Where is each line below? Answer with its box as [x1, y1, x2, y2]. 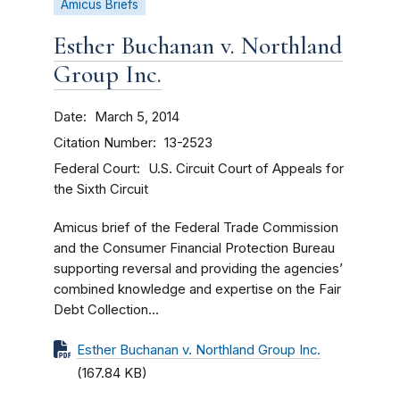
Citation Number [54, 134, 153, 151]
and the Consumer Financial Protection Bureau [54, 240, 335, 256]
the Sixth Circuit [54, 181, 148, 197]
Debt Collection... [54, 302, 159, 318]
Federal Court [54, 160, 137, 177]
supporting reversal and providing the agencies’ [54, 261, 343, 277]
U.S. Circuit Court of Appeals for [148, 161, 344, 177]
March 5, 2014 [95, 109, 179, 125]
